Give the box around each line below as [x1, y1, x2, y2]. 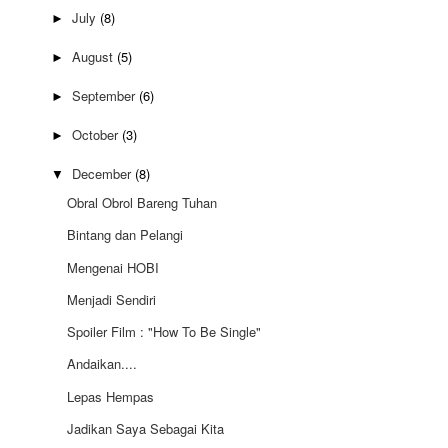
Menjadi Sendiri [67, 289, 157, 309]
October [71, 125, 122, 145]
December [71, 164, 135, 184]
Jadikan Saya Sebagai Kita [67, 418, 225, 438]
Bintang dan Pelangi [67, 225, 184, 245]
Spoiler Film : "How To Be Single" [67, 322, 262, 342]
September [71, 86, 139, 106]
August [71, 47, 117, 67]
